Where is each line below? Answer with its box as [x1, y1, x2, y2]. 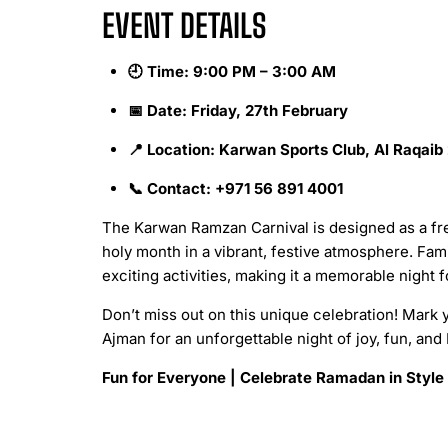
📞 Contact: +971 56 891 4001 [127, 178, 343, 198]
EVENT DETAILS [102, 6, 267, 45]
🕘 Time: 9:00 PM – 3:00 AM [127, 61, 336, 81]
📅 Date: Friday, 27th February [127, 100, 348, 120]
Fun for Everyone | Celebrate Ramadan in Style [102, 367, 444, 387]
